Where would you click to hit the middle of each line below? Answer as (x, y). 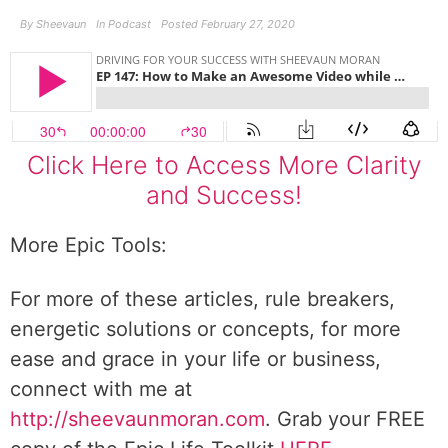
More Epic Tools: (88, 245)
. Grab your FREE (345, 419)
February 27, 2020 (248, 24)
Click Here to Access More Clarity (224, 165)
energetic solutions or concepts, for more (205, 329)
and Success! (224, 195)
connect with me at (101, 389)
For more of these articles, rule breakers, (202, 299)
